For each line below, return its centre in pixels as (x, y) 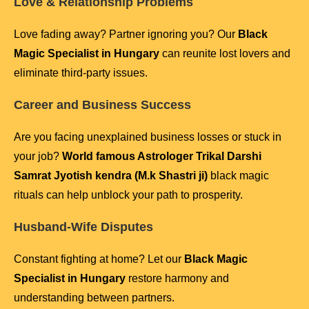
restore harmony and (177, 279)
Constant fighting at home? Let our (99, 259)
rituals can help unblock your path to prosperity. (128, 195)
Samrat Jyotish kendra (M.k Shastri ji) (111, 176)
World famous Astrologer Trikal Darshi (162, 157)
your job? (38, 157)
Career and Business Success (102, 105)
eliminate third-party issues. (81, 73)
